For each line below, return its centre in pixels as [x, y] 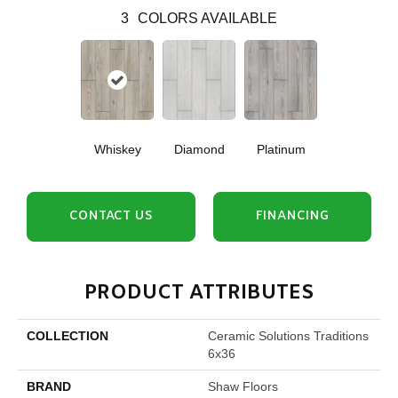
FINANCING [292, 216]
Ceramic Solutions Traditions [288, 336]
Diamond [199, 149]
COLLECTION [68, 336]
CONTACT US [111, 216]
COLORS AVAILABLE [207, 18]
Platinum [281, 149]
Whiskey [117, 149]
